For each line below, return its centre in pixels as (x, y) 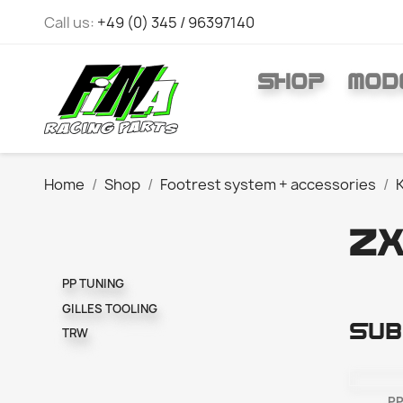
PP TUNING (93, 284)
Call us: (70, 22)
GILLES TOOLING (109, 308)
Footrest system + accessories (268, 184)
